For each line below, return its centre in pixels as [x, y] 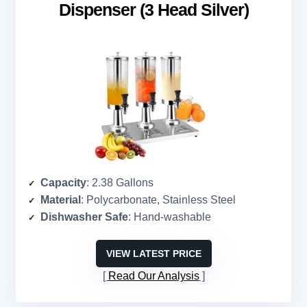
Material [61, 200]
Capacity [63, 183]
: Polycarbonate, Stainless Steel [158, 200]
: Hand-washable [170, 217]
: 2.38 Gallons [120, 183]
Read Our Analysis [153, 276]
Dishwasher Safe [84, 217]
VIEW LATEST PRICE [153, 254]
